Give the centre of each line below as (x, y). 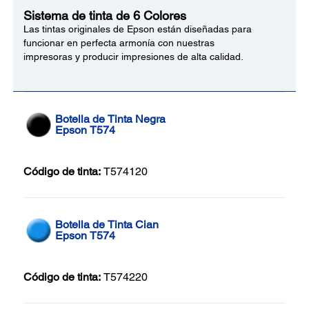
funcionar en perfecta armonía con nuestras (119, 42)
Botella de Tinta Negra (110, 119)
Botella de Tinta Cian (107, 224)
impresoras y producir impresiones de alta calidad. (133, 56)
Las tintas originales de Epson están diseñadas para (138, 29)
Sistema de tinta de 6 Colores (105, 15)
